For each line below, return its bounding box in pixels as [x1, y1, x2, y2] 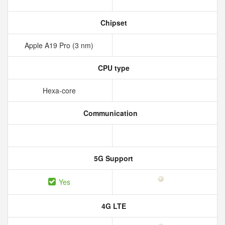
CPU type [95, 63, 130, 73]
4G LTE [99, 201, 126, 211]
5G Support [92, 153, 133, 163]
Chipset [98, 18, 127, 28]
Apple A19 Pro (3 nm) [25, 40, 95, 50]
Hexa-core [42, 85, 78, 95]
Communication [81, 108, 138, 118]
